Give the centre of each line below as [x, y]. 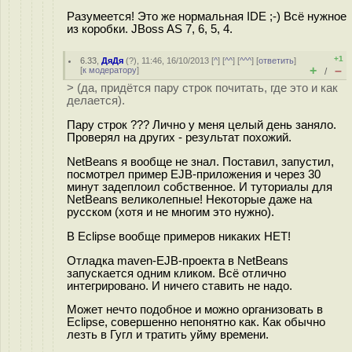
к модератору [110, 70]
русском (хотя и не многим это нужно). [170, 212]
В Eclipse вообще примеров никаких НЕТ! [179, 236]
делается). [96, 101]
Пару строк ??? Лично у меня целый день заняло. [202, 125]
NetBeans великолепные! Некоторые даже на [189, 199]
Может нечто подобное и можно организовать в [195, 310]
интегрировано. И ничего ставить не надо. [180, 286]
